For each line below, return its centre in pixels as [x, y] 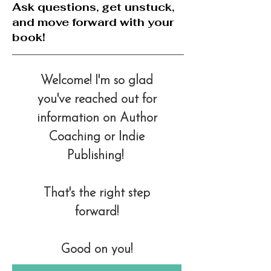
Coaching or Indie [97, 137]
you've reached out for [97, 100]
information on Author [97, 119]
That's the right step [97, 194]
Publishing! [97, 156]
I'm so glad [124, 81]
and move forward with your [93, 22]
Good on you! [97, 250]
